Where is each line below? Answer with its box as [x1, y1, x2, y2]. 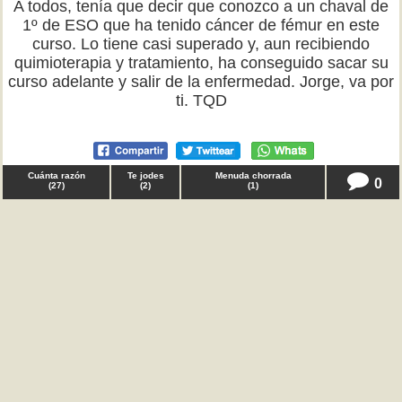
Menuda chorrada [214, 170, 292, 180]
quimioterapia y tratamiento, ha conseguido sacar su [13, 54, 389, 72]
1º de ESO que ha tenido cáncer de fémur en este [22, 16, 380, 34]
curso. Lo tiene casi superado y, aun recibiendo [32, 35, 370, 53]
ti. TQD [175, 92, 227, 109]
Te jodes [127, 170, 164, 180]
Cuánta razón [27, 170, 85, 180]
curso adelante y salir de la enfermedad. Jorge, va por [8, 73, 394, 91]
